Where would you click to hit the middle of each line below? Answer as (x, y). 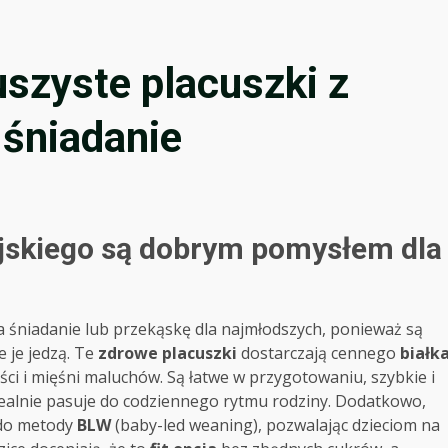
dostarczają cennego (318, 352)
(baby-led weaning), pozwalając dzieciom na (275, 424)
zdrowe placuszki (167, 352)
